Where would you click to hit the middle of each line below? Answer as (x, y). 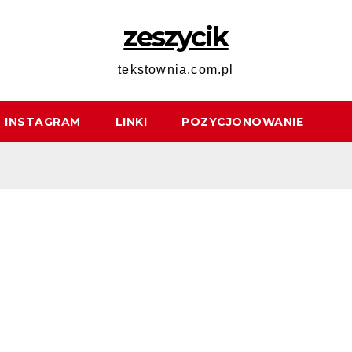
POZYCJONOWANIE (242, 122)
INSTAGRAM (43, 122)
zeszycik (176, 37)
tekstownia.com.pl (176, 70)
